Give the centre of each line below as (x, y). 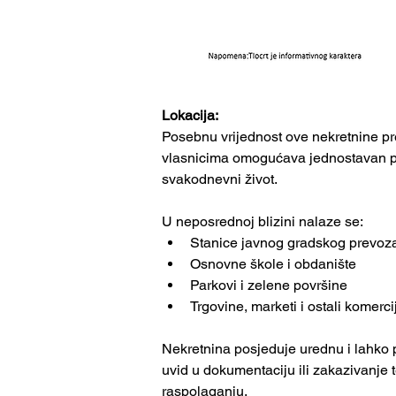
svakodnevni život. (220, 179)
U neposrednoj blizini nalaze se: (263, 221)
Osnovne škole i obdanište (273, 263)
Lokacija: (190, 115)
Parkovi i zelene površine (269, 285)
